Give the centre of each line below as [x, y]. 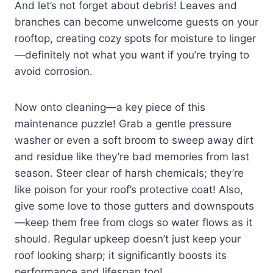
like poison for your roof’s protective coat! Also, [129, 190]
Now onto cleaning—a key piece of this [110, 108]
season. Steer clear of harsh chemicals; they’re [129, 173]
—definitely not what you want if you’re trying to [132, 55]
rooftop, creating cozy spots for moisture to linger [135, 39]
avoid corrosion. [54, 72]
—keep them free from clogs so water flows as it [133, 223]
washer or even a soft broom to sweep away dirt [134, 140]
